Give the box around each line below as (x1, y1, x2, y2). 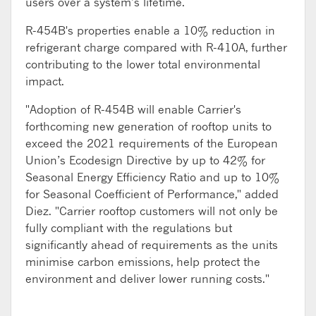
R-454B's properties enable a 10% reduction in (25, 23, 275, 37)
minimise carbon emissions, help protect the (25, 254, 260, 269)
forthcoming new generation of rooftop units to (25, 119, 272, 133)
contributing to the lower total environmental (25, 56, 260, 71)
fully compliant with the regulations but (25, 220, 232, 235)
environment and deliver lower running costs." (25, 271, 269, 286)
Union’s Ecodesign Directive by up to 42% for (25, 152, 265, 167)
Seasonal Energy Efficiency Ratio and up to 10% (25, 169, 279, 184)
